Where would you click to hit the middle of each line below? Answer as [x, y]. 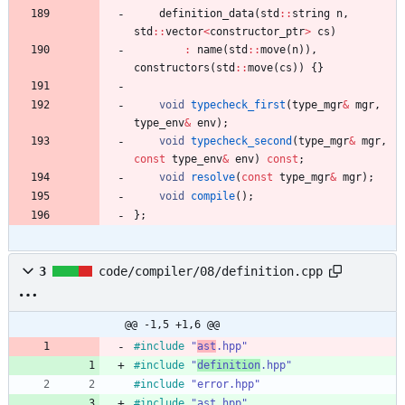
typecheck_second [241, 141]
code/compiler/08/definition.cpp [211, 272]
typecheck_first [238, 105]
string [311, 14]
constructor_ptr [257, 32]
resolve [213, 178]
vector [184, 32]
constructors [172, 68]
